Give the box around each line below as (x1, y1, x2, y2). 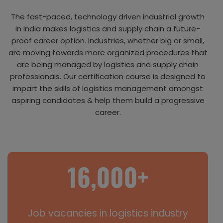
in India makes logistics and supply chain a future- (15, 23, 200, 34)
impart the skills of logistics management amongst (12, 83, 203, 94)
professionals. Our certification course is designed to (10, 71, 206, 82)
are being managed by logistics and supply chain (17, 59, 199, 70)
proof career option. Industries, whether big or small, (11, 35, 204, 46)
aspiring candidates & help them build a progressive (11, 95, 205, 106)
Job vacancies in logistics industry (27, 207, 188, 220)
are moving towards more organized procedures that (8, 47, 208, 58)
